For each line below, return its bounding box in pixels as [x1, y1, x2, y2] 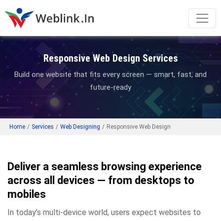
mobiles [7, 188, 46, 200]
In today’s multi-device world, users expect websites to [7, 208, 201, 217]
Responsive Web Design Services [43, 52, 178, 64]
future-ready [90, 83, 131, 92]
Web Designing [60, 123, 100, 130]
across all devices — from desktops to [7, 174, 194, 186]
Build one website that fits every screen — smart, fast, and [14, 70, 207, 79]
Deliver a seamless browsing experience [7, 160, 202, 173]
